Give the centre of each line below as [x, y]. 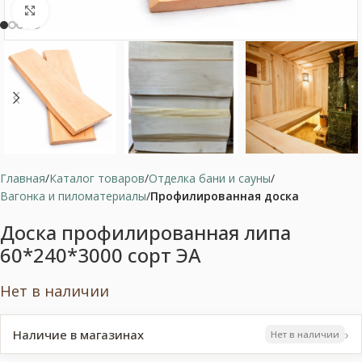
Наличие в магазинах [78, 334]
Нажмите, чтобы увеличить [120, 11]
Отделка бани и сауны [210, 178]
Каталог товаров [97, 178]
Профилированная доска [225, 196]
